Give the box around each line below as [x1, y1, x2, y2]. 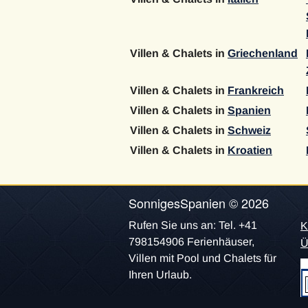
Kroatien [228, 144, 272, 157]
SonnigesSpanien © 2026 [129, 194, 269, 212]
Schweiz [228, 124, 271, 137]
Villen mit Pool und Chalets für [129, 252, 276, 265]
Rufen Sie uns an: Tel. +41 [129, 219, 257, 232]
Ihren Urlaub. [129, 269, 192, 281]
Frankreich [228, 85, 284, 97]
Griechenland [228, 47, 298, 60]
